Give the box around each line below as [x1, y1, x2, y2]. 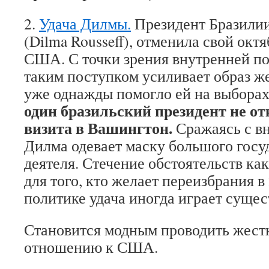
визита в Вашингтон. [24, 116, 172, 139]
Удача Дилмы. [39, 13, 131, 34]
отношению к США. [24, 237, 158, 257]
